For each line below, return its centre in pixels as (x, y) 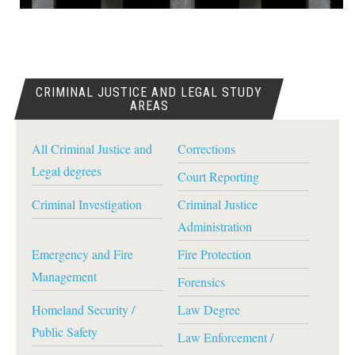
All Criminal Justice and (92, 149)
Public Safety (65, 332)
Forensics (201, 282)
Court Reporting (218, 176)
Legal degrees (67, 171)
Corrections (206, 149)
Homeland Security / (83, 309)
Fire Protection (214, 254)
